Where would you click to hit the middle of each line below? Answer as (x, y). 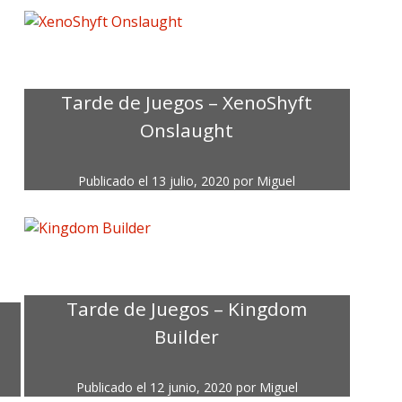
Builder (187, 337)
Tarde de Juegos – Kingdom (187, 309)
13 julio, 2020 (191, 181)
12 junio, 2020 (191, 388)
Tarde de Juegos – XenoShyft (187, 103)
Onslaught (187, 131)
